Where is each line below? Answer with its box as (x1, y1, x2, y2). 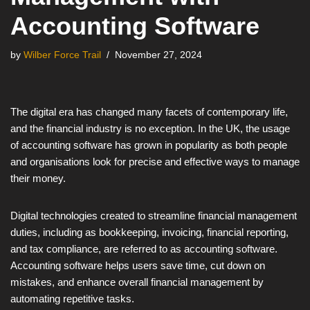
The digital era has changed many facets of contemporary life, (10, 105, 288, 118)
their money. (10, 172, 66, 184)
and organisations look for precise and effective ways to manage (10, 155, 300, 167)
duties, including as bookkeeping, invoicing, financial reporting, (10, 226, 289, 238)
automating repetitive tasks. (10, 292, 134, 304)
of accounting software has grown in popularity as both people (10, 138, 287, 151)
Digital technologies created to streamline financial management (10, 209, 297, 221)
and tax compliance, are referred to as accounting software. (10, 242, 277, 255)
